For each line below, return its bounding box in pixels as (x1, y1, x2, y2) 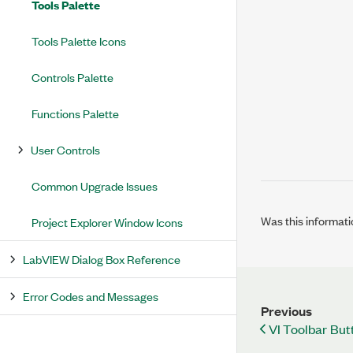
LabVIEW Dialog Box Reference (23, 251, 180, 267)
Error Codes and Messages (23, 288, 158, 304)
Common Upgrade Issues (32, 177, 158, 194)
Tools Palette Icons (32, 32, 126, 49)
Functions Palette (32, 105, 119, 121)
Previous (261, 302, 312, 320)
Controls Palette (32, 69, 113, 85)
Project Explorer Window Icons (32, 214, 183, 230)
